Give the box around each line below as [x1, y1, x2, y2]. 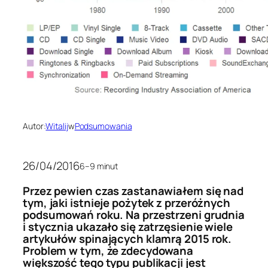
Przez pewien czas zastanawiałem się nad [23, 182, 244, 199]
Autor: [23, 120, 46, 132]
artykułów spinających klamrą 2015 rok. [23, 230, 232, 246]
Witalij [45, 120, 68, 132]
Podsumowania [74, 120, 132, 132]
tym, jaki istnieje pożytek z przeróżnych [23, 194, 230, 211]
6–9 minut [80, 160, 118, 172]
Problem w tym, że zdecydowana [23, 242, 194, 258]
